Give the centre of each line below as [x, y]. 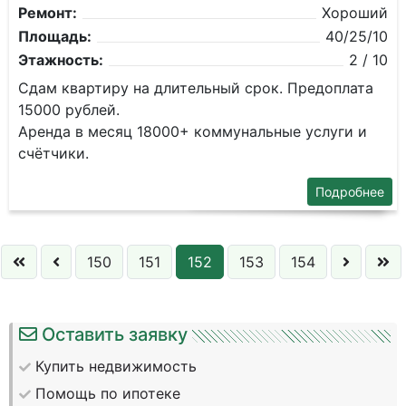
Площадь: [55, 36]
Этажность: [61, 60]
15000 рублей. [69, 110]
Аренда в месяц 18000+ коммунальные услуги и [193, 131]
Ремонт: [48, 13]
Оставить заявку [115, 334]
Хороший [355, 13]
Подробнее [350, 192]
